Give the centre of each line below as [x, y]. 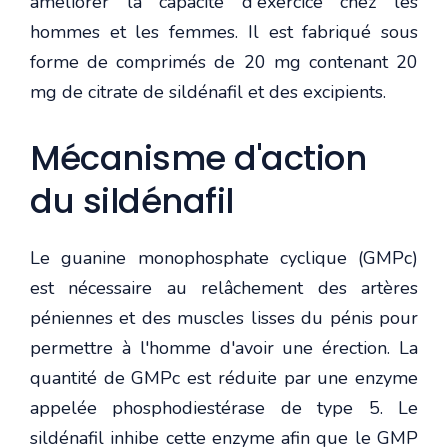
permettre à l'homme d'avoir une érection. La [224, 347]
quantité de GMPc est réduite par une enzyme [224, 377]
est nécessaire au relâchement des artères [224, 287]
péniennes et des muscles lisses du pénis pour [224, 317]
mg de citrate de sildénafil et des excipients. [210, 91]
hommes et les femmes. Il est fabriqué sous [224, 31]
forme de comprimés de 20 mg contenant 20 [224, 61]
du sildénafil [132, 200]
